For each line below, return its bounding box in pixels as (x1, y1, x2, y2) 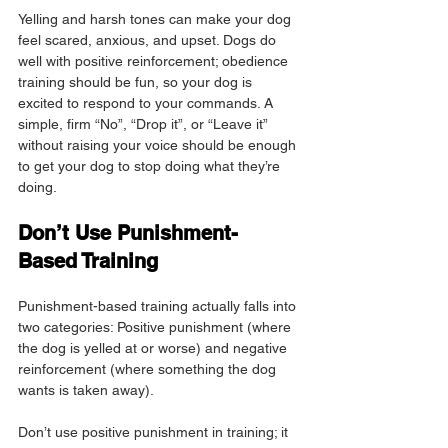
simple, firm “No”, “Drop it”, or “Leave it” (18, 116, 271, 133)
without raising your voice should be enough (18, 137, 300, 154)
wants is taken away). (18, 382, 154, 399)
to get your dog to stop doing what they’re (18, 158, 284, 175)
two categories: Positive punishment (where (18, 319, 295, 336)
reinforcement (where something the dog (18, 361, 280, 378)
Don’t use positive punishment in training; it (18, 424, 292, 441)
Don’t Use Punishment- (18, 221, 238, 246)
